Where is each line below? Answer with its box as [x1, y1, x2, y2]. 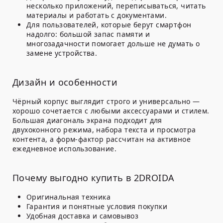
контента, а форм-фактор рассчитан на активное [12, 134, 191, 144]
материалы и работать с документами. [26, 10, 167, 20]
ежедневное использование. [12, 144, 116, 154]
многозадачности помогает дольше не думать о [26, 39, 200, 49]
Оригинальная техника [26, 192, 111, 202]
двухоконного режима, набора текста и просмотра [12, 125, 196, 135]
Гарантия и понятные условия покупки [26, 202, 167, 212]
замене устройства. [26, 48, 98, 58]
